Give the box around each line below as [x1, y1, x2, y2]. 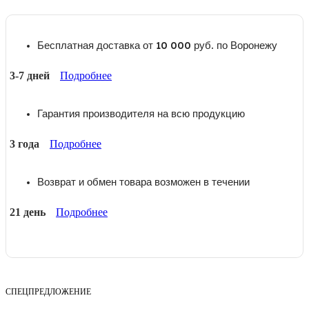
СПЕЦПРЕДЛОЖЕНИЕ [6, 286, 91, 297]
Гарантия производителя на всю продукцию [37, 106, 245, 120]
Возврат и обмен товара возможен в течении [37, 175, 250, 188]
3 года [10, 137, 39, 150]
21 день [10, 206, 46, 218]
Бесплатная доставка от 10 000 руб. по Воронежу [37, 38, 277, 52]
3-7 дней [10, 69, 50, 81]
